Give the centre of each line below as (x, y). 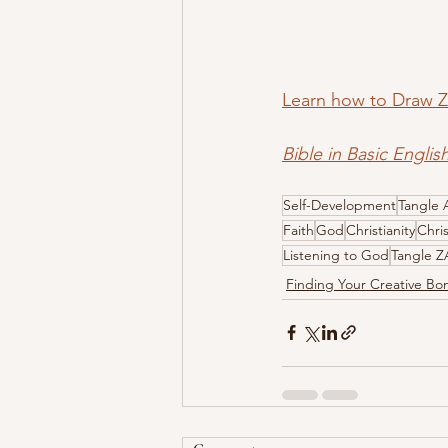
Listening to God (336, 254)
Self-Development (339, 204)
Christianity (380, 229)
